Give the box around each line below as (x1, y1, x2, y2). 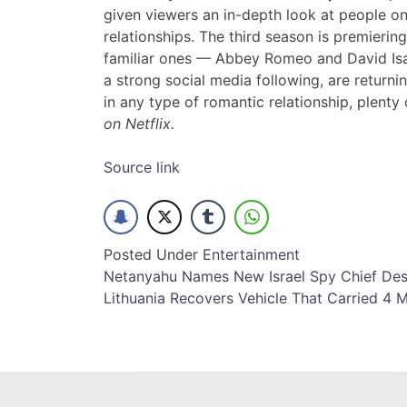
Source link (104, 158, 180, 177)
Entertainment (203, 245, 300, 264)
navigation (103, 298, 246, 334)
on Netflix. (104, 114, 174, 134)
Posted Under (104, 245, 203, 264)
